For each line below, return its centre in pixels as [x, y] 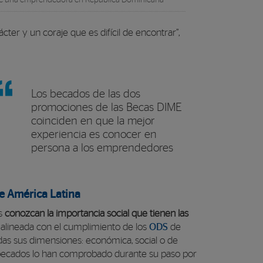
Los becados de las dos [86, 94]
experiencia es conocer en [94, 134]
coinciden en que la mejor [93, 121]
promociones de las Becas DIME [106, 107]
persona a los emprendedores [102, 148]
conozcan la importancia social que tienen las [97, 213]
